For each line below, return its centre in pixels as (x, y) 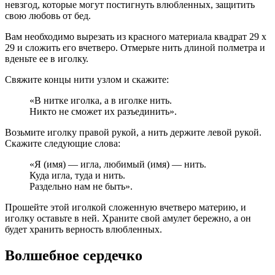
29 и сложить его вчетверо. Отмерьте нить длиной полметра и (135, 48)
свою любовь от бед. (48, 16)
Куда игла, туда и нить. (77, 176)
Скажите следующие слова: (63, 144)
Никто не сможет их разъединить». (103, 112)
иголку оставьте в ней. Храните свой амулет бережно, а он (128, 219)
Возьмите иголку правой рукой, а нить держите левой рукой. (133, 133)
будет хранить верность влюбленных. (83, 230)
